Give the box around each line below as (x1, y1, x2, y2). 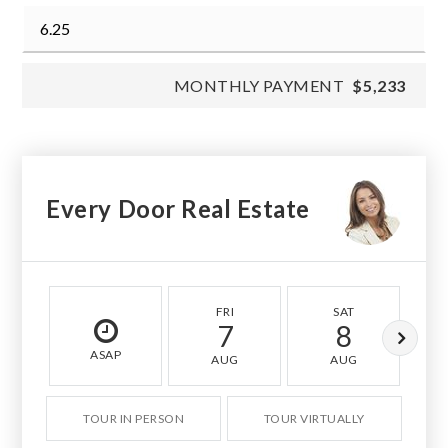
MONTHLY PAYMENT (173, 76, 345, 96)
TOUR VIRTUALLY (263, 411, 365, 427)
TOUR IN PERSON (83, 411, 185, 427)
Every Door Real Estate (46, 193, 310, 223)
